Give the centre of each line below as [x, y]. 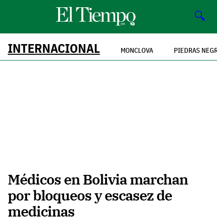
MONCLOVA [137, 50]
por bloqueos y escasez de [90, 195]
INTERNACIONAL [54, 48]
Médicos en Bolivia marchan [98, 179]
